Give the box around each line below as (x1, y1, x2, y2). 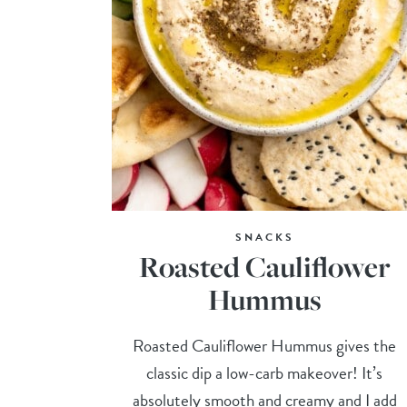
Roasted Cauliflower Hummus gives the (133, 332, 397, 359)
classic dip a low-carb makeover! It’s (146, 359, 383, 386)
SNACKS (234, 228, 294, 245)
